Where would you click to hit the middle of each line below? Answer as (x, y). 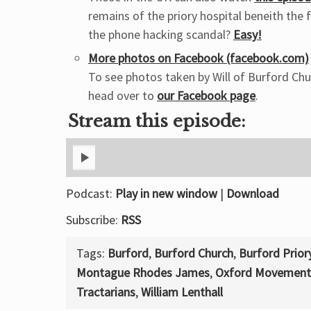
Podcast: (91, 193)
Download (253, 193)
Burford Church (194, 253)
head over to (123, 95)
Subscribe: (93, 220)
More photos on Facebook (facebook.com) (199, 58)
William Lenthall (182, 292)
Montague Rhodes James (143, 272)
